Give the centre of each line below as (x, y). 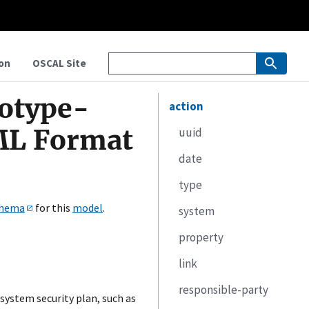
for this (53, 208)
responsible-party (224, 290)
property (201, 237)
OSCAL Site (59, 63)
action (186, 106)
